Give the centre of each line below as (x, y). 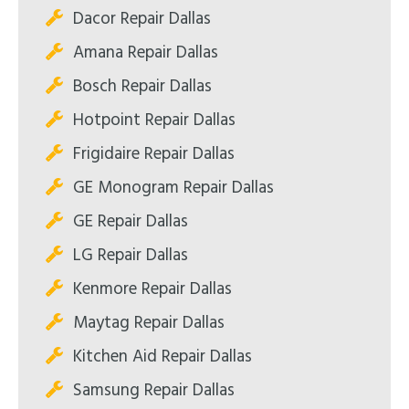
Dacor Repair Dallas (142, 19)
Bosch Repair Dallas (142, 86)
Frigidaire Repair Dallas (154, 154)
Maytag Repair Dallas (149, 323)
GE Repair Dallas (131, 221)
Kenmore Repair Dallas (152, 289)
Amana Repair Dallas (146, 52)
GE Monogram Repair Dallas (173, 188)
